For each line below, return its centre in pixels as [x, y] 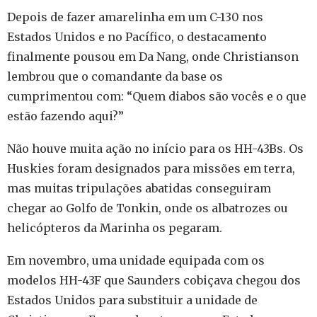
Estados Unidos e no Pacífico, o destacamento [137, 37]
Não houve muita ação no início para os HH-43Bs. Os [155, 149]
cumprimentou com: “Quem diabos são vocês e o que [157, 97]
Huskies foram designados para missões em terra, [151, 169]
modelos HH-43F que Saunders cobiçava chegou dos [154, 281]
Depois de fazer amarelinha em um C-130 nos [135, 17]
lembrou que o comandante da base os [115, 77]
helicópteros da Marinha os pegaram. [115, 228]
